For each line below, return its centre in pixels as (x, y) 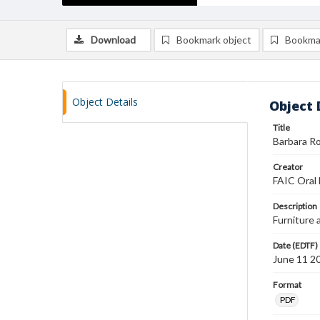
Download (113, 40)
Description (295, 206)
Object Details (105, 102)
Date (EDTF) (295, 245)
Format (287, 285)
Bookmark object (214, 40)
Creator (288, 167)
